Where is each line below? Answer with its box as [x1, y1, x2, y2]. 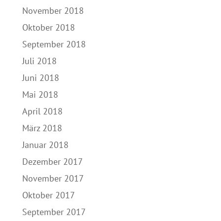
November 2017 [22, 172, 84, 184]
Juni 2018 [22, 72, 59, 83]
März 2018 [22, 122, 62, 134]
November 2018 [22, 4, 84, 16]
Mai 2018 [22, 88, 58, 100]
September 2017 [22, 206, 86, 218]
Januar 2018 [22, 139, 69, 150]
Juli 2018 [22, 55, 57, 67]
